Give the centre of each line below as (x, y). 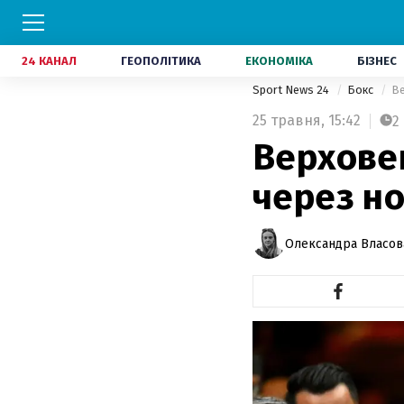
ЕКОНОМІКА (279, 61)
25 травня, (289, 120)
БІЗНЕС (377, 61)
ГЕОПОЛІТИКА (161, 61)
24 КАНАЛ (49, 61)
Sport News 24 (292, 90)
